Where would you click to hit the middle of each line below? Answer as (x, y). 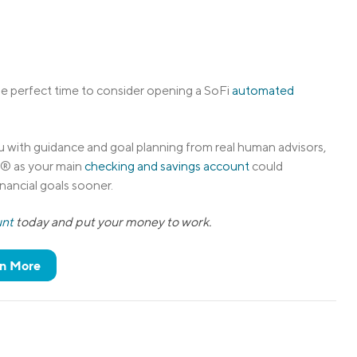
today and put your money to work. (113, 222)
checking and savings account (167, 166)
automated (263, 91)
